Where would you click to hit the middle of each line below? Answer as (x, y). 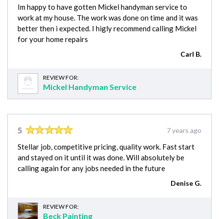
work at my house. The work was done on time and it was (108, 18)
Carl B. (191, 54)
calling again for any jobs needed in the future (91, 168)
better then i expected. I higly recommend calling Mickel (107, 29)
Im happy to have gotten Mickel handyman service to (102, 7)
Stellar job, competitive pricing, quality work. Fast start (106, 147)
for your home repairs (53, 39)
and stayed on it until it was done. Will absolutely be (101, 158)
